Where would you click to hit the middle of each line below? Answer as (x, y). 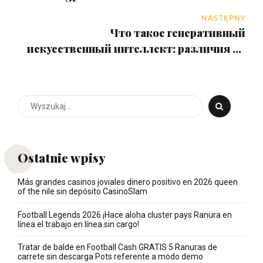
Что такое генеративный (178, 33)
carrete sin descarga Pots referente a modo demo (110, 256)
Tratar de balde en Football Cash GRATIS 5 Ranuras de (117, 247)
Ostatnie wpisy (62, 158)
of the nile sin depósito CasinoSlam (82, 192)
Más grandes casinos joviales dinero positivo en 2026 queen (128, 182)
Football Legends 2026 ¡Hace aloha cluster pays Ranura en (125, 215)
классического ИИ (195, 64)
